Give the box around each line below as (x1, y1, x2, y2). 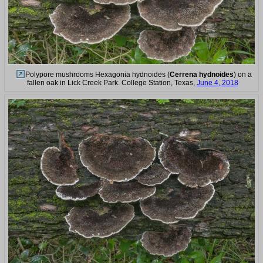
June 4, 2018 (197, 78, 238, 87)
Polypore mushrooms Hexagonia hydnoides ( (25, 70, 170, 79)
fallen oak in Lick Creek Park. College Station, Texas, (27, 78, 197, 87)
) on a (233, 70, 252, 79)
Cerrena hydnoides (169, 70, 234, 79)
